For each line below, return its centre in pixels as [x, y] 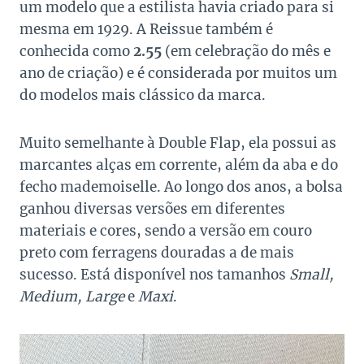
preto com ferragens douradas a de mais [157, 253]
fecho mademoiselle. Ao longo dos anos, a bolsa [181, 187]
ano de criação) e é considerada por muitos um [178, 74]
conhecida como [76, 52]
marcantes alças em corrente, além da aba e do [179, 165]
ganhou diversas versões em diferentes [152, 209]
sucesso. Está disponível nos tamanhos [153, 275]
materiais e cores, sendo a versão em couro [166, 231]
